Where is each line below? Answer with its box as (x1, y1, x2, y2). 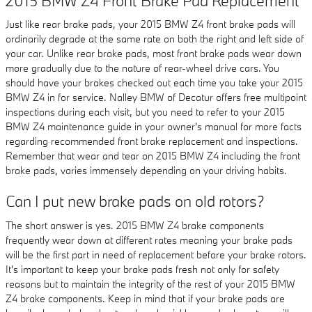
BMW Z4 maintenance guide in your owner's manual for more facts (6, 120, 302, 133)
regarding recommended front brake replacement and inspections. (6, 134, 298, 148)
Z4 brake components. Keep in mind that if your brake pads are (6, 291, 285, 305)
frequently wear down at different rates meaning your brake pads (6, 233, 292, 247)
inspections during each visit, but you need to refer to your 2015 (6, 105, 285, 118)
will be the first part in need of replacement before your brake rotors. (6, 247, 306, 261)
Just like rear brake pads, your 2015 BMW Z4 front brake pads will (6, 17, 295, 31)
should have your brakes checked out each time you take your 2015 (6, 76, 303, 89)
